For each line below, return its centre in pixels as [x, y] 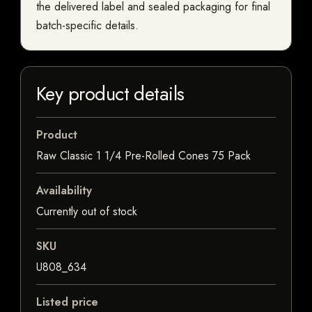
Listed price [67, 302]
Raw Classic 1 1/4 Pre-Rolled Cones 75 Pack [143, 156]
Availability [64, 191]
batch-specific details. [87, 26]
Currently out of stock [87, 212]
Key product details [110, 94]
